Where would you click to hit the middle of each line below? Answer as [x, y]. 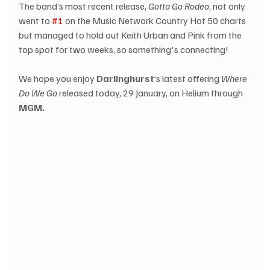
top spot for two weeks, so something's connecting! [125, 50]
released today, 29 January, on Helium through [151, 93]
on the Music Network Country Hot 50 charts [156, 21]
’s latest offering [188, 79]
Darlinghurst [126, 79]
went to [36, 21]
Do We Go [38, 93]
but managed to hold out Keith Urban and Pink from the [131, 35]
